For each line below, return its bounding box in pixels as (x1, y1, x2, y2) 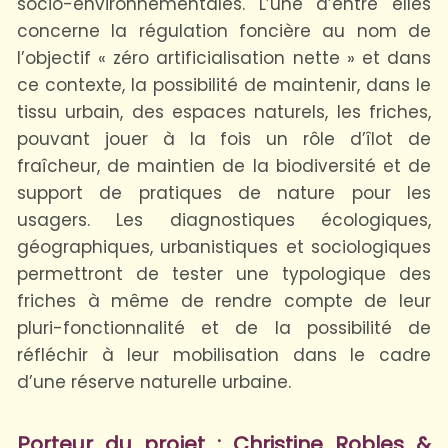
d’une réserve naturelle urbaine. (17, 369, 291, 394)
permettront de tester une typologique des (17, 261, 431, 286)
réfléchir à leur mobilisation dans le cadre (17, 342, 431, 367)
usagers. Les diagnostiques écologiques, (17, 207, 431, 232)
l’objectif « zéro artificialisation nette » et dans (17, 45, 431, 70)
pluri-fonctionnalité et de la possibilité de (17, 315, 431, 340)
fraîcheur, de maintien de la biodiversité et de (17, 153, 431, 178)
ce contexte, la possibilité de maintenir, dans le (17, 72, 431, 97)
